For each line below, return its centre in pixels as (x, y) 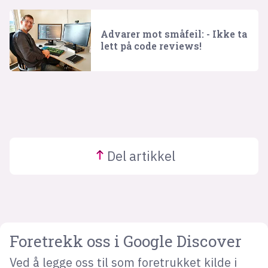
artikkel (151, 156)
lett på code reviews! (151, 46)
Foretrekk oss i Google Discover (125, 241)
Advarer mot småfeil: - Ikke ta (174, 34)
